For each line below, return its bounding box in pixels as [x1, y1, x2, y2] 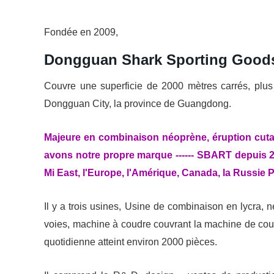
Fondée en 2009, [44, 27, 120, 37]
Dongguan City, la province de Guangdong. [44, 98, 236, 109]
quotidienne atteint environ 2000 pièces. [44, 237, 222, 247]
